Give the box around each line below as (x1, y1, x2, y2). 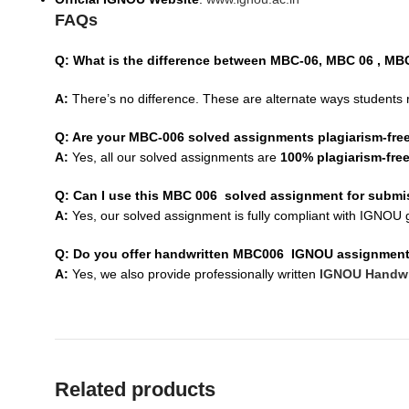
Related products (55, 378, 215, 401)
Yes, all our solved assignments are (68, 150, 280, 164)
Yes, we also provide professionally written (68, 267, 320, 281)
